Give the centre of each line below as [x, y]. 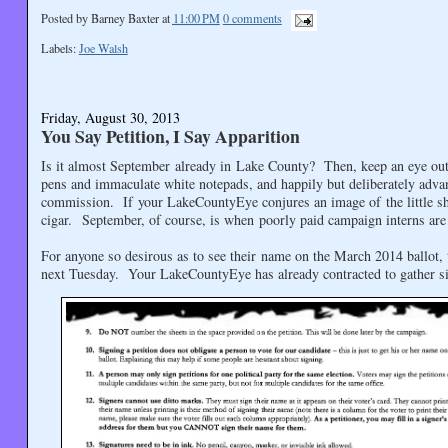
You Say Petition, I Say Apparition [170, 135]
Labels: [59, 48]
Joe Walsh [103, 48]
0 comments [252, 18]
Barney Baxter [124, 18]
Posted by [65, 18]
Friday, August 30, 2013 [110, 117]
